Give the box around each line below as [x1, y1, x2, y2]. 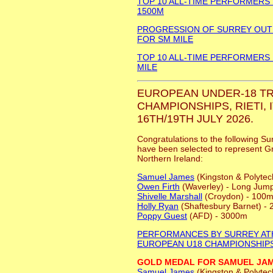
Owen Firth [137, 182, 180, 192]
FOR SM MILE [137, 34, 193, 44]
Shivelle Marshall [137, 191, 202, 202]
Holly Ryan [137, 201, 179, 211]
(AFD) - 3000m [187, 211, 247, 221]
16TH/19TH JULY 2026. [137, 113, 253, 126]
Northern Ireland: [137, 154, 203, 164]
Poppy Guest [137, 211, 187, 221]
